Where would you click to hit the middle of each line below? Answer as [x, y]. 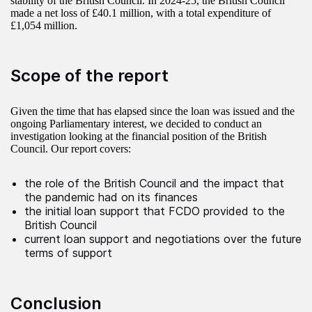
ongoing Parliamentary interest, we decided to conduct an [136, 124]
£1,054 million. [44, 26]
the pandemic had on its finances [111, 197]
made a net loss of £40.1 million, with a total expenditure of [141, 13]
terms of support [68, 253]
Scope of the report [89, 76]
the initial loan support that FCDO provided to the [155, 211]
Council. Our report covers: [71, 149]
